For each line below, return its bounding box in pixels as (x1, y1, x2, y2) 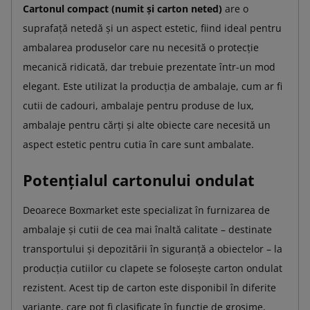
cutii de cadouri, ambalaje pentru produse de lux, (23, 98, 254, 112)
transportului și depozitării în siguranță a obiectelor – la (23, 241, 282, 255)
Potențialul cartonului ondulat (23, 169, 255, 190)
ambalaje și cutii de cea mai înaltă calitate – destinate (23, 222, 272, 236)
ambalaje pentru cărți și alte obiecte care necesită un (23, 118, 271, 131)
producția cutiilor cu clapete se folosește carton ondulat (23, 261, 282, 275)
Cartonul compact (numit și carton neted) (23, 1, 222, 15)
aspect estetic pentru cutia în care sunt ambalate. (23, 137, 254, 151)
